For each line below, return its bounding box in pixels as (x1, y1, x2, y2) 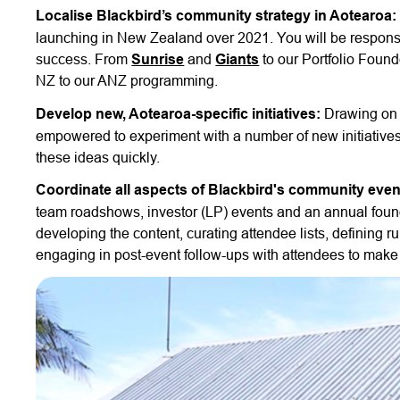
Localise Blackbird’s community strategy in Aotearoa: (36, 6, 397, 24)
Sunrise (131, 50, 185, 68)
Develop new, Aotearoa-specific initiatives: (36, 104, 321, 122)
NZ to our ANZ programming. (36, 71, 219, 88)
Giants (215, 50, 260, 68)
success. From (36, 50, 132, 67)
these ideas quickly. (36, 148, 161, 165)
